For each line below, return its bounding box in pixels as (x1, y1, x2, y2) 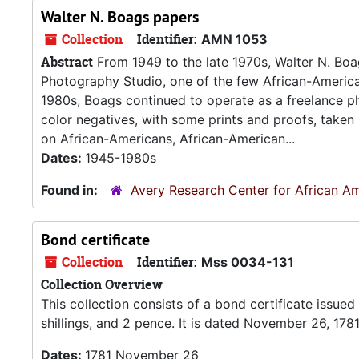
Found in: (41, 182, 101, 198)
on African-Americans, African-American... (41, 131, 295, 147)
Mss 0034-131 (201, 254, 294, 270)
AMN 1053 (201, 31, 268, 47)
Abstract (41, 53, 93, 71)
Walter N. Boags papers (41, 6, 199, 27)
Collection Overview (41, 276, 163, 293)
